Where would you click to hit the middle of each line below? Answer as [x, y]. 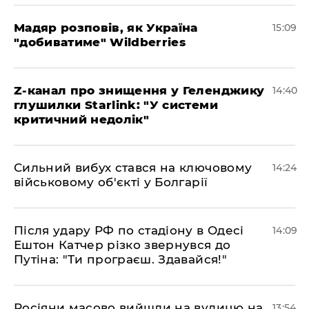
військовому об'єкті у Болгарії [111, 182]
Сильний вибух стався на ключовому [133, 167]
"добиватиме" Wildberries [100, 42]
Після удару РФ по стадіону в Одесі [129, 230]
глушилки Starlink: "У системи [116, 104]
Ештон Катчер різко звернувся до [122, 245]
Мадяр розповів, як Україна [106, 27]
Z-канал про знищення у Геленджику [139, 90]
